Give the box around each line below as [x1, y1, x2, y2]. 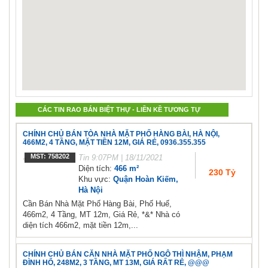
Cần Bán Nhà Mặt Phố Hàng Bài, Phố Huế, [23, 199, 172, 209]
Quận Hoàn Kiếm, [113, 175, 178, 184]
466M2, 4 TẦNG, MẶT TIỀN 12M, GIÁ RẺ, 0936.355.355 [23, 138, 206, 147]
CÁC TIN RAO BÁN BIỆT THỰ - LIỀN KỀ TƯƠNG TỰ [38, 106, 200, 114]
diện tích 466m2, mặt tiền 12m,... [23, 221, 138, 230]
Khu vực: [78, 175, 113, 184]
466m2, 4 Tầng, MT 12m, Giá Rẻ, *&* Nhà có [23, 210, 180, 220]
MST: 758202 [31, 153, 69, 160]
